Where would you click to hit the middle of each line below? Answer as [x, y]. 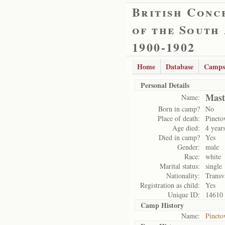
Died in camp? [179, 137]
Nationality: [183, 176]
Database [180, 67]
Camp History [162, 205]
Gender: [189, 147]
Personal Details [165, 85]
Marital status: [180, 166]
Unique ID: [184, 195]
